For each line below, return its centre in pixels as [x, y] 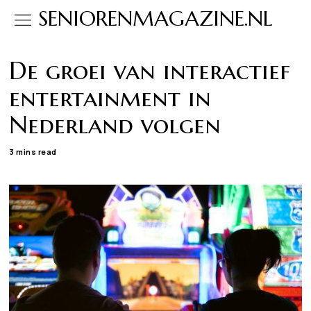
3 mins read [33, 151]
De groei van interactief [150, 70]
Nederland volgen [115, 125]
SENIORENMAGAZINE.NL [155, 18]
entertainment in [110, 98]
